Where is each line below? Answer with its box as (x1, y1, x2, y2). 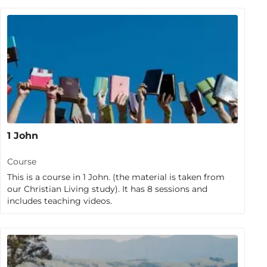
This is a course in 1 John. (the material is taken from (7, 172, 225, 182)
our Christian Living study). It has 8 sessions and (7, 184, 208, 194)
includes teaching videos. (7, 196, 113, 206)
